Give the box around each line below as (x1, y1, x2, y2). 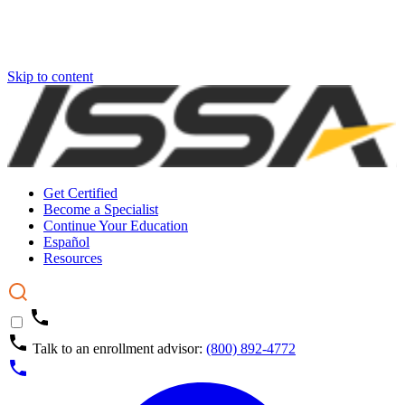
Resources (43, 250, 102, 266)
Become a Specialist (43, 201, 158, 217)
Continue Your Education (43, 217, 188, 233)
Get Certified (43, 184, 118, 201)
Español (43, 233, 89, 250)
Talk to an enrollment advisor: (33, 340, 206, 356)
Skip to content (7, 69, 93, 84)
